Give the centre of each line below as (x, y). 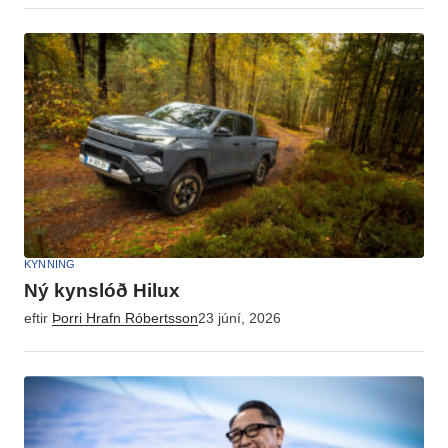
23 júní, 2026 (239, 319)
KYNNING (50, 264)
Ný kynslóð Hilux (102, 291)
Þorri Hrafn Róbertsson (125, 319)
